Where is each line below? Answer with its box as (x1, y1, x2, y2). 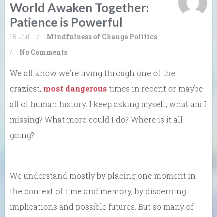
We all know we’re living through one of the (10, 68, 175, 78)
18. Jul (10, 32, 30, 42)
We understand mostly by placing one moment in (10, 170, 196, 181)
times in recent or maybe (109, 83, 203, 94)
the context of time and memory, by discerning (10, 186, 186, 197)
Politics (129, 32, 157, 42)
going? (10, 130, 34, 140)
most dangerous (43, 83, 109, 94)
